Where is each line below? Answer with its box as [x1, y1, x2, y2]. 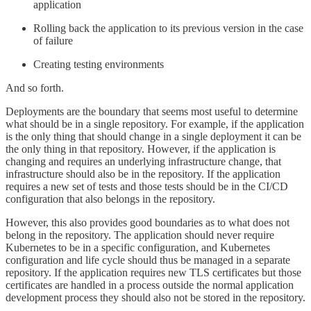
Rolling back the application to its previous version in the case [33, 22, 303, 35]
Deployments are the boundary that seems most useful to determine [6, 106, 298, 118]
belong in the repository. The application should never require [6, 229, 274, 242]
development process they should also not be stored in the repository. [6, 292, 305, 304]
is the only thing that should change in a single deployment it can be [6, 131, 301, 143]
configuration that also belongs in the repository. [6, 193, 215, 205]
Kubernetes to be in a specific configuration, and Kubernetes [6, 242, 270, 254]
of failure [33, 35, 73, 47]
